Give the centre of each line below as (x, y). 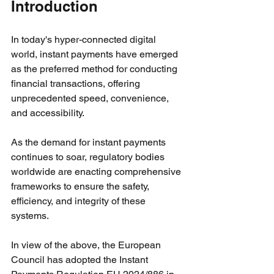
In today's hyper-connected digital (85, 39)
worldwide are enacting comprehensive (97, 171)
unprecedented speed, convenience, (91, 98)
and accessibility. (48, 113)
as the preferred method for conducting (95, 68)
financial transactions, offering (77, 83)
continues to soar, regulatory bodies (89, 157)
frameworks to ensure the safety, (81, 186)
